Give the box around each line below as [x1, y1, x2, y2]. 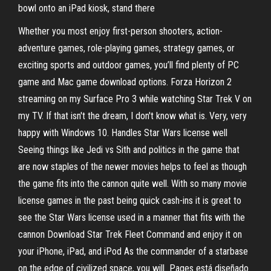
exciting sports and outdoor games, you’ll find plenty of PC [18, 59, 239, 71]
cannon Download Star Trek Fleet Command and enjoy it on [18, 229, 242, 240]
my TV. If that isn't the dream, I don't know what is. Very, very [18, 110, 247, 122]
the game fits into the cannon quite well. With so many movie [18, 178, 247, 189]
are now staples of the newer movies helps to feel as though [18, 161, 247, 172]
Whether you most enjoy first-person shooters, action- [18, 25, 223, 37]
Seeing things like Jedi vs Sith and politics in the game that [18, 144, 240, 155]
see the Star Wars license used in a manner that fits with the [18, 212, 245, 223]
